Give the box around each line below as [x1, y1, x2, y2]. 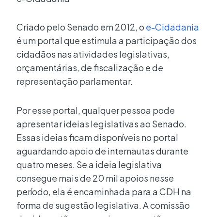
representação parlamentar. [16, 76, 134, 87]
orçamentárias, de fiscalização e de [16, 62, 163, 74]
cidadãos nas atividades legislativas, [16, 48, 170, 60]
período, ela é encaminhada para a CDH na [16, 186, 191, 197]
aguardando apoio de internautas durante [16, 145, 188, 156]
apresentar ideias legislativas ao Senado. [16, 118, 186, 129]
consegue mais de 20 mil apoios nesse [16, 172, 174, 184]
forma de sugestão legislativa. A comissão [16, 199, 190, 211]
